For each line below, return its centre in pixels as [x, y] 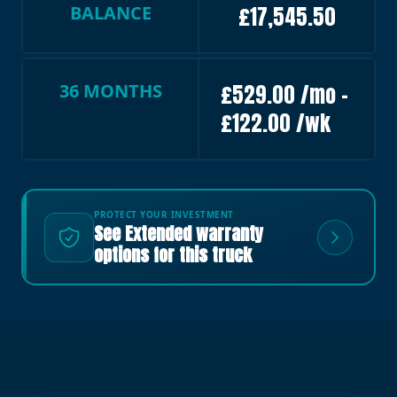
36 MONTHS [110, 91]
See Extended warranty [179, 234]
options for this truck [173, 255]
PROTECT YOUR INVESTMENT [164, 215]
